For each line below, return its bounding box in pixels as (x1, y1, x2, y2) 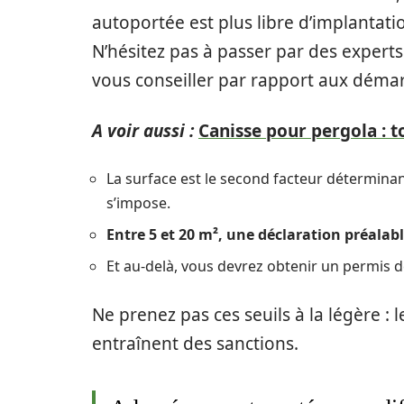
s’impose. (106, 192, 170, 213)
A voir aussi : (92, 118, 194, 142)
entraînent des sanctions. (92, 331, 298, 355)
